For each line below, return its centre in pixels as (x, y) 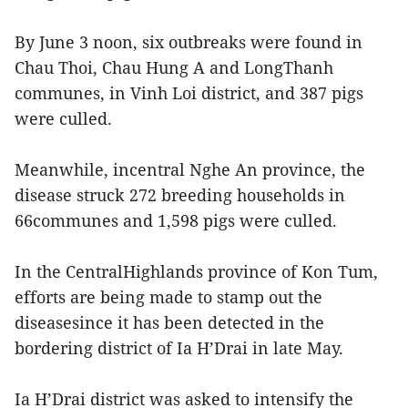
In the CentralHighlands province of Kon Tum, (196, 272)
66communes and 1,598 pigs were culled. (176, 221)
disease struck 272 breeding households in (180, 195)
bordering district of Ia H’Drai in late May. (179, 348)
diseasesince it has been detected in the (169, 323)
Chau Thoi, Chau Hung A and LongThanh (174, 68)
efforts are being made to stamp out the (168, 297)
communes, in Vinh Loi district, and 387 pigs (189, 93)
